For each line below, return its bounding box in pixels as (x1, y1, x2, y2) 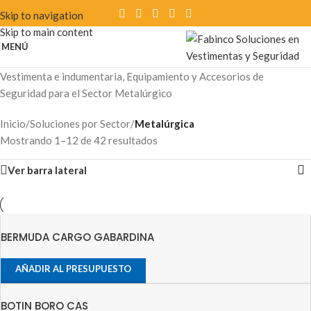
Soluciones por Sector (30, 117, 131, 130)
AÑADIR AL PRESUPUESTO (15, 263, 131, 274)
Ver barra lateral (8, 163, 87, 176)
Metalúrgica (135, 117, 194, 130)
